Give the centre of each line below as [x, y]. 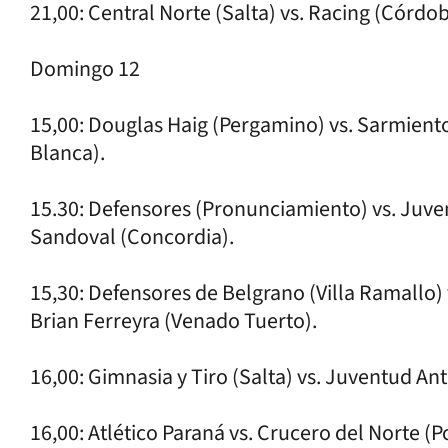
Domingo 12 [85, 68]
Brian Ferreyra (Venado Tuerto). [173, 320]
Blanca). [67, 152]
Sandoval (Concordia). [132, 236]
